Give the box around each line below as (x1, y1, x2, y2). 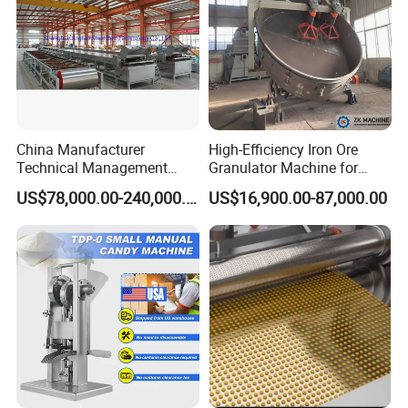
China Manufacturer (16, 139, 146, 160)
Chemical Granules (16, 194, 138, 215)
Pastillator (16, 212, 83, 233)
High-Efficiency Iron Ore (208, 139, 358, 160)
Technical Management (16, 158, 168, 178)
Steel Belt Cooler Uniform (16, 176, 178, 197)
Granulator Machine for (208, 158, 358, 178)
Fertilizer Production (208, 176, 337, 197)
